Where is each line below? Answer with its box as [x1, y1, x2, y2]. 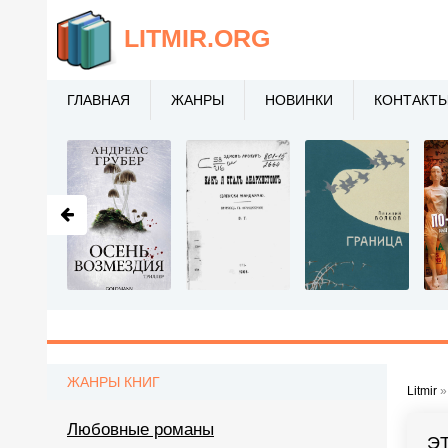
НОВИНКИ [265, 92, 333, 108]
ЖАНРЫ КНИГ [67, 374, 160, 390]
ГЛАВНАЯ [67, 92, 130, 108]
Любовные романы [67, 420, 214, 439]
